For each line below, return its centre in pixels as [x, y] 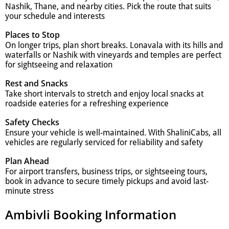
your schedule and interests [55, 16]
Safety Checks [32, 122]
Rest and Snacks [37, 83]
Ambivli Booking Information [91, 214]
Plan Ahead [27, 161]
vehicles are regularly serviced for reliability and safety [104, 142]
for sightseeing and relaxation [59, 64]
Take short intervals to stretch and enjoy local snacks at [104, 94]
